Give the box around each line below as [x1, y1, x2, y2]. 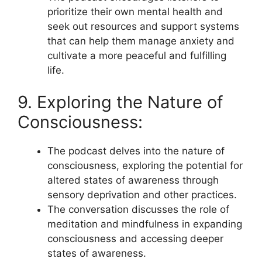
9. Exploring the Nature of [18, 92, 223, 112]
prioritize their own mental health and [47, 5, 223, 18]
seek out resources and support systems [47, 20, 239, 32]
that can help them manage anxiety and [47, 35, 235, 47]
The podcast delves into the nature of [47, 145, 225, 157]
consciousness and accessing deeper [47, 233, 223, 244]
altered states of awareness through [47, 174, 219, 186]
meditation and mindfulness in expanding [47, 218, 242, 230]
